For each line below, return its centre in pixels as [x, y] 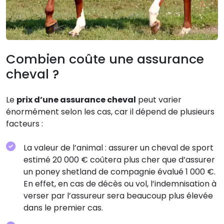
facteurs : [24, 123]
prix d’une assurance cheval [76, 99]
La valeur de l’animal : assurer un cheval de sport [118, 147]
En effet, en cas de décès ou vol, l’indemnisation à [120, 183]
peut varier [159, 99]
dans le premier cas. [63, 207]
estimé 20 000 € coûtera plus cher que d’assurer [119, 159]
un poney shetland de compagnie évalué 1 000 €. [119, 171]
